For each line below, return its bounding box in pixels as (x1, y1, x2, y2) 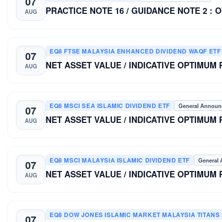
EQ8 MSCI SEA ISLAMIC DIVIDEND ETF (50, 101, 170, 110)
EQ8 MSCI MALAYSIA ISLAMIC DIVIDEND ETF (50, 155, 190, 165)
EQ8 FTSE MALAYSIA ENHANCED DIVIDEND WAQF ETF (50, 46, 221, 55)
